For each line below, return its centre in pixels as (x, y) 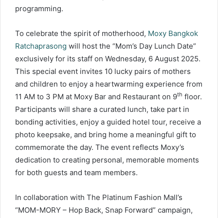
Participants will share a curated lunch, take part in (102, 109)
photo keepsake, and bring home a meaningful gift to (106, 134)
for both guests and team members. (76, 172)
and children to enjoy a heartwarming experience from (109, 84)
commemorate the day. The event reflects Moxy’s (100, 147)
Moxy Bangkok (173, 33)
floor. (192, 96)
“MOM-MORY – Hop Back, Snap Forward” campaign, (104, 210)
